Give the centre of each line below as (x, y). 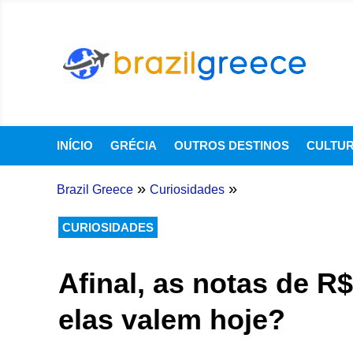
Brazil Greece (95, 190)
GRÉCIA (134, 145)
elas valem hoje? (171, 320)
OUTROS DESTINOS (232, 145)
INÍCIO (75, 145)
